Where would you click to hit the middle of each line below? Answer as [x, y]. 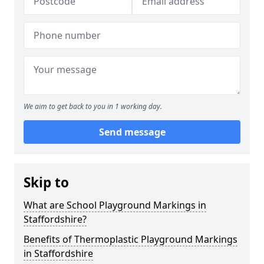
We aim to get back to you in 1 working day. [93, 106]
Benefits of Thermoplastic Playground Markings [131, 239]
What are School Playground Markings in [115, 205]
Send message [132, 132]
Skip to [46, 182]
